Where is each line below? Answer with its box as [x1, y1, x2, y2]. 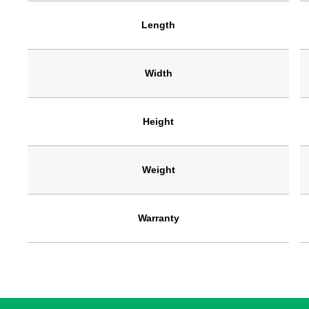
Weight [141, 164, 175, 176]
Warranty [137, 212, 179, 224]
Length [141, 19, 176, 31]
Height [143, 116, 175, 128]
